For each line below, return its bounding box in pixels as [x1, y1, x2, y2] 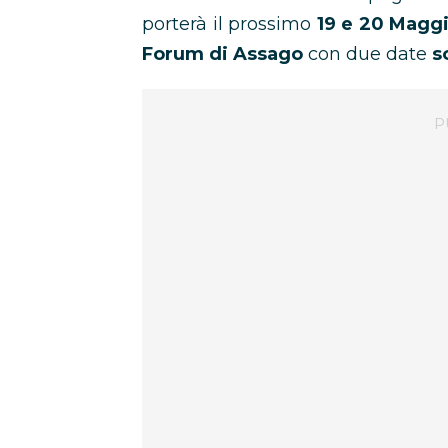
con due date [303, 43, 432, 65]
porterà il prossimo [142, 13, 317, 35]
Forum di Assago [142, 43, 303, 65]
